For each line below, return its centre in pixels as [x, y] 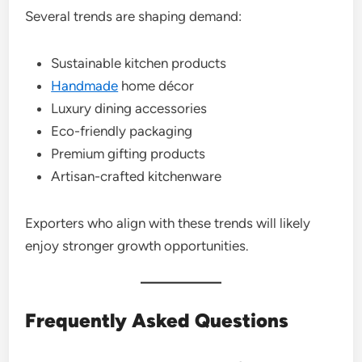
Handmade [85, 85]
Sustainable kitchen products [139, 63]
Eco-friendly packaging [122, 130]
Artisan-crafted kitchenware [137, 176]
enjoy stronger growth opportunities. [137, 245]
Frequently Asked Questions [157, 320]
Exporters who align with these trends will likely [168, 223]
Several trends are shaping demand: [134, 16]
